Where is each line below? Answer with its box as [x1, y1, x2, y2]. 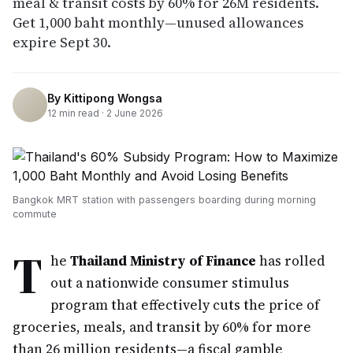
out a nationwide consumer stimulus [50, 273, 289, 292]
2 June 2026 [106, 106, 163, 119]
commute [13, 208, 57, 220]
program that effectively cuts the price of [50, 295, 320, 314]
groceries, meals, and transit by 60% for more [13, 318, 311, 336]
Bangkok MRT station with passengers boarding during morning [13, 194, 316, 206]
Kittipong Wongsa [64, 91, 162, 105]
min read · [57, 106, 106, 119]
